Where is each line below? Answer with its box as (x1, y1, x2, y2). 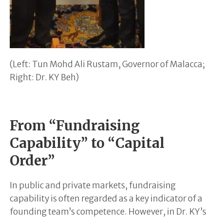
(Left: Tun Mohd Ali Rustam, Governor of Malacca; (10, 58, 205, 70)
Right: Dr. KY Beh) (10, 72, 79, 83)
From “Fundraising (10, 116, 140, 134)
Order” (10, 151, 54, 169)
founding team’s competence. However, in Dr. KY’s (10, 206, 206, 217)
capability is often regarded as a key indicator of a (10, 193, 202, 204)
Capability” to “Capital (10, 134, 164, 152)
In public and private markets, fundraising (10, 180, 176, 191)
